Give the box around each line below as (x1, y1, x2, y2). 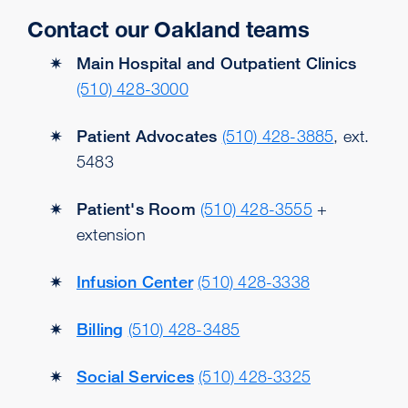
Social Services (76, 366, 194, 386)
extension (76, 224, 146, 244)
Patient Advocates (76, 126, 218, 146)
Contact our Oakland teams (27, 16, 310, 43)
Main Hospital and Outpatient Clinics (76, 53, 357, 73)
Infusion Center (76, 271, 193, 291)
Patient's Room (76, 199, 196, 219)
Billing (76, 319, 124, 339)
